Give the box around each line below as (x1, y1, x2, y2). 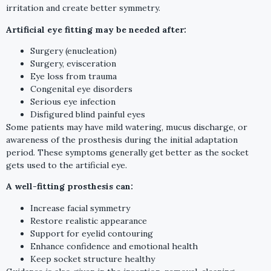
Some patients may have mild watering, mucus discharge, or (6, 122, 247, 133)
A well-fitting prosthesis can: (6, 181, 133, 192)
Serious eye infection (30, 96, 116, 108)
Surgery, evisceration (30, 58, 116, 70)
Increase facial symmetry (30, 202, 130, 214)
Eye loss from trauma (30, 71, 117, 82)
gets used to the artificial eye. (6, 160, 127, 171)
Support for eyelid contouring (30, 227, 153, 239)
